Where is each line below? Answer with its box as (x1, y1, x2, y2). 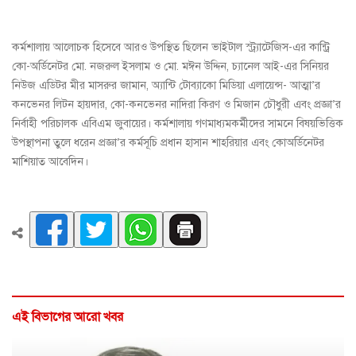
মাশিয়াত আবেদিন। (12, 155, 88, 169)
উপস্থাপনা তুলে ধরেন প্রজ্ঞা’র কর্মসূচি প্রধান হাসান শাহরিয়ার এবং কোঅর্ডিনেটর (12, 136, 324, 150)
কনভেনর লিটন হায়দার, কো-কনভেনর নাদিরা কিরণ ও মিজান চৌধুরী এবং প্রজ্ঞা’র (12, 98, 341, 112)
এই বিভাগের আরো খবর (12, 309, 123, 326)
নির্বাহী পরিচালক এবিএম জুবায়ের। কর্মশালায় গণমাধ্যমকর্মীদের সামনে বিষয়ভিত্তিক (12, 117, 343, 131)
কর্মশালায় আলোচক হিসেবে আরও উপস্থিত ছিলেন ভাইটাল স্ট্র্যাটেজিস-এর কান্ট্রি (12, 41, 330, 55)
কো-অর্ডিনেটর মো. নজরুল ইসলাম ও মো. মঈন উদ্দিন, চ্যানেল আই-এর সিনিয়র (12, 60, 329, 74)
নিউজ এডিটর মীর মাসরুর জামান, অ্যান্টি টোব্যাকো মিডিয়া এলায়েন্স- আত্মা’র (12, 79, 320, 93)
